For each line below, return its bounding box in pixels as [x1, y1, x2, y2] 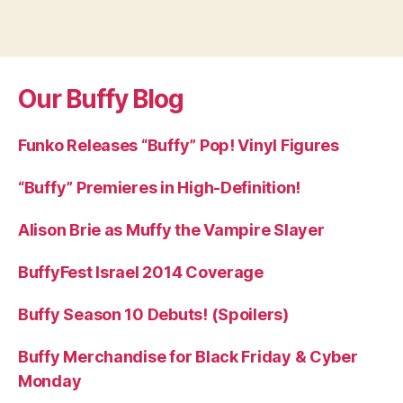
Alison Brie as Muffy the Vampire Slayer [18, 219, 325, 239]
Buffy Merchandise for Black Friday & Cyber [18, 346, 358, 366]
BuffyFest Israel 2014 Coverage [18, 262, 264, 282]
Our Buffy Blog [18, 83, 184, 114]
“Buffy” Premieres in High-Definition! [18, 177, 301, 197]
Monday [18, 371, 82, 390]
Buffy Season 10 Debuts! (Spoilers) [18, 304, 289, 324]
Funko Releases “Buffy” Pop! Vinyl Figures [18, 135, 339, 155]
